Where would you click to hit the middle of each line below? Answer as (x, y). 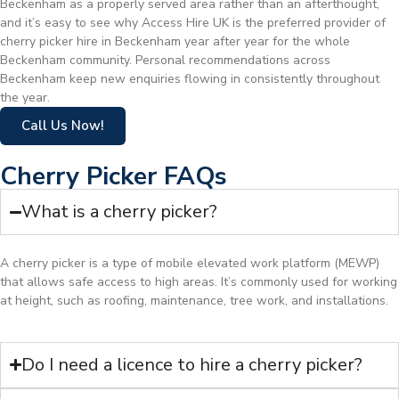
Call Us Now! (63, 126)
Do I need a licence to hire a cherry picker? (192, 364)
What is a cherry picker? (120, 212)
